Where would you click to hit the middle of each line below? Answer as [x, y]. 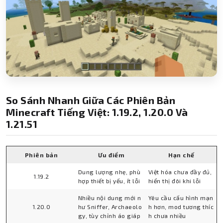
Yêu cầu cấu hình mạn [181, 197]
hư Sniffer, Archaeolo [110, 206]
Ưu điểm [111, 155]
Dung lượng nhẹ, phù [110, 171]
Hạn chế [181, 155]
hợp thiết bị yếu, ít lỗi [109, 180]
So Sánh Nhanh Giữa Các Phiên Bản [91, 100]
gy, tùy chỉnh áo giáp [110, 215]
